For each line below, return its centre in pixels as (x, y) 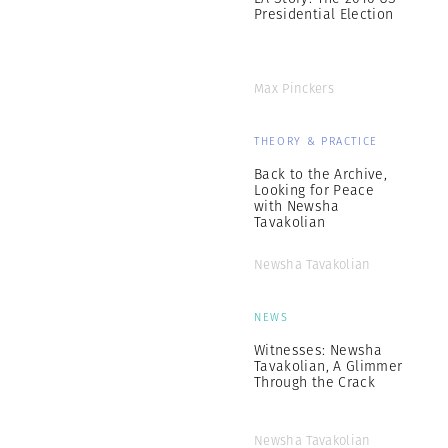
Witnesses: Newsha (318, 350)
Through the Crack (314, 382)
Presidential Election (324, 14)
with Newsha (296, 206)
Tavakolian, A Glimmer (328, 366)
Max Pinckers (294, 88)
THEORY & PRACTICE (316, 141)
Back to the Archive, (320, 174)
